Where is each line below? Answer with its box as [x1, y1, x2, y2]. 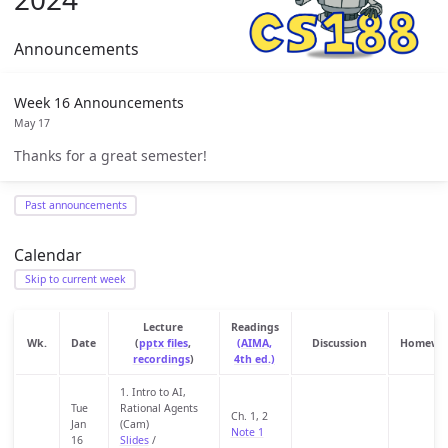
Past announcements [24, 197, 127, 212]
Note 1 [230, 424, 264, 439]
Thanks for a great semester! [14, 145, 207, 165]
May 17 [14, 115, 50, 130]
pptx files [139, 335, 188, 350]
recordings [132, 351, 190, 366]
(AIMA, [237, 335, 272, 350]
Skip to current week [24, 271, 126, 286]
